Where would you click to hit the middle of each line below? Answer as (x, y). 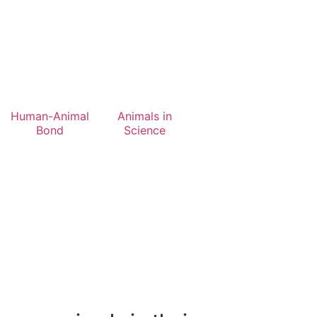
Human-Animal (50, 116)
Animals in (145, 116)
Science (145, 130)
